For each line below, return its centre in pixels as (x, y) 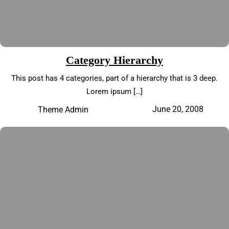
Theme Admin (63, 109)
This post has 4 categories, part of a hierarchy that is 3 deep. (114, 78)
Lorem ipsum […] (114, 92)
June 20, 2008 (178, 109)
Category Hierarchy (114, 60)
